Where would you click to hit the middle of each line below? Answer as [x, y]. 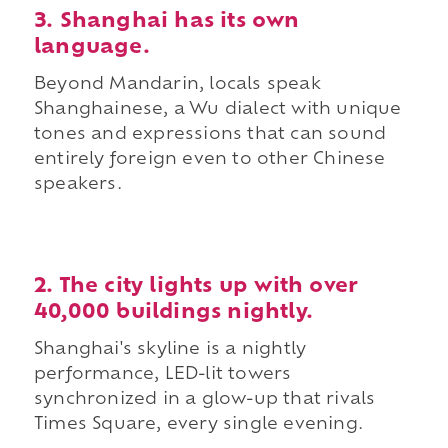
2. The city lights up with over [196, 287]
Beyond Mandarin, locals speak [177, 85]
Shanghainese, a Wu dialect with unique [217, 110]
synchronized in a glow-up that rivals [204, 400]
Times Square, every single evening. [198, 425]
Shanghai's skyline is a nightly [170, 350]
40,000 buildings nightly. [173, 313]
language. [91, 48]
